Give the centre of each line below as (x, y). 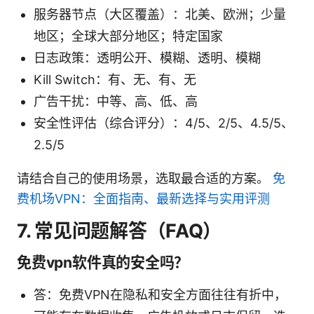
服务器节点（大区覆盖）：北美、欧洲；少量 (160, 14)
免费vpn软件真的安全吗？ (103, 262)
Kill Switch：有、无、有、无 (115, 79)
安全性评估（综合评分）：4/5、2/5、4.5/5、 (164, 123)
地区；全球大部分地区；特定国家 (128, 36)
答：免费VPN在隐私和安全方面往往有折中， (160, 294)
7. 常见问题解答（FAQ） (120, 231)
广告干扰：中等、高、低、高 (116, 101)
